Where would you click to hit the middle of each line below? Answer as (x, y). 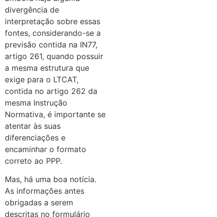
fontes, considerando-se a (53, 33)
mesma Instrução (36, 102)
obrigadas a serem (39, 203)
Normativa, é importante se (55, 114)
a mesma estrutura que (47, 68)
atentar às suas (33, 126)
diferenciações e (35, 137)
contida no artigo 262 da (51, 91)
